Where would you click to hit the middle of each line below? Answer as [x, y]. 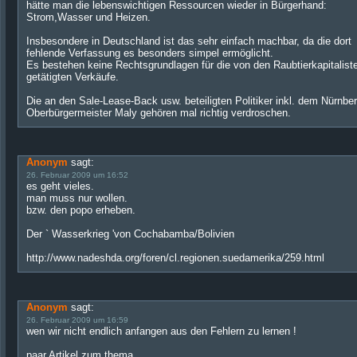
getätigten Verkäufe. [73, 77]
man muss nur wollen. [77, 198]
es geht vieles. [60, 186]
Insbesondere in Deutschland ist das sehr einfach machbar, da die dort [189, 41]
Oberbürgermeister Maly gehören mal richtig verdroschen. [159, 113]
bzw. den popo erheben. [81, 210]
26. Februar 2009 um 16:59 [77, 320]
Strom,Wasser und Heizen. [88, 17]
